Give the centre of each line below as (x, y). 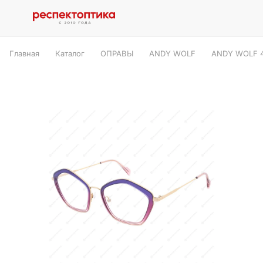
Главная (24, 53)
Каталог (70, 53)
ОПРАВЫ (117, 53)
